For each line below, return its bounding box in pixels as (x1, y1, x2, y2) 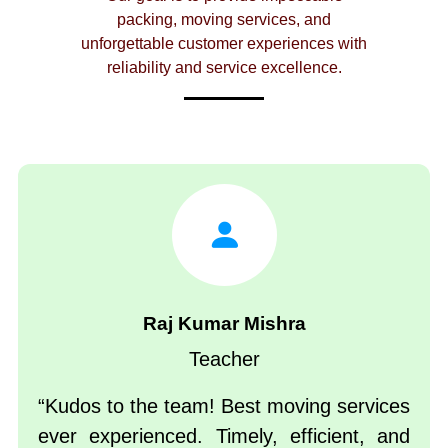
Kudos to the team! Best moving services (44, 395, 411, 418)
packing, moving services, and (117, 11, 331, 29)
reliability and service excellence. (106, 59, 342, 77)
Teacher (188, 348, 260, 371)
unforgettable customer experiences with (81, 35, 367, 53)
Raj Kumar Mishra (142, 313, 306, 335)
